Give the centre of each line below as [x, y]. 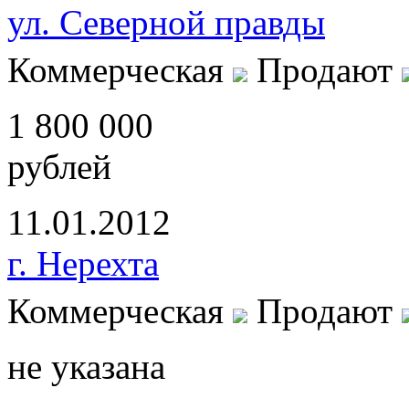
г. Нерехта [83, 263]
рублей [59, 166]
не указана [86, 366]
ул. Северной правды [166, 22]
